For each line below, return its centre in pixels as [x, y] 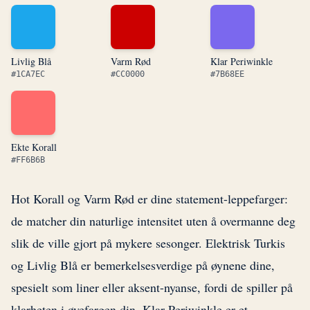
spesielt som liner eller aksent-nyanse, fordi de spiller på [152, 288]
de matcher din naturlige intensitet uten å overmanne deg [153, 221]
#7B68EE [227, 74]
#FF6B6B [28, 160]
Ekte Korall [34, 147]
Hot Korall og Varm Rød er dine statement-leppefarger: [149, 199]
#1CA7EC [28, 74]
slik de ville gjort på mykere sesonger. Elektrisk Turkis [148, 243]
